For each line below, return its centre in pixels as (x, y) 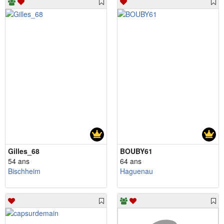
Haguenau (136, 171)
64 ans (131, 161)
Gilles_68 (24, 151)
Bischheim (24, 171)
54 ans (19, 161)
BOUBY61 (136, 151)
